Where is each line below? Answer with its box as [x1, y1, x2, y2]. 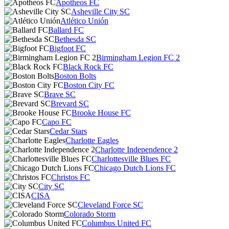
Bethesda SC [54, 35, 96, 43]
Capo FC [42, 118, 72, 126]
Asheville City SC [71, 7, 130, 16]
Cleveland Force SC [78, 200, 143, 209]
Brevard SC [51, 99, 89, 108]
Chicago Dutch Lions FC [94, 164, 176, 172]
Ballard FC [48, 26, 84, 34]
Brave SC [44, 90, 76, 99]
